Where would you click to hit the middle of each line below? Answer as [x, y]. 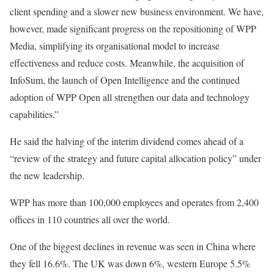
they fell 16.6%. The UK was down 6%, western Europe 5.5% [130, 264]
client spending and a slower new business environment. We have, [137, 12]
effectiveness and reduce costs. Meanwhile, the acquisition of [127, 63]
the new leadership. [47, 176]
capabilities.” [34, 114]
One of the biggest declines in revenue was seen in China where [133, 246]
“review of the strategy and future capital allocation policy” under [135, 158]
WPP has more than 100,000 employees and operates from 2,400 [134, 202]
